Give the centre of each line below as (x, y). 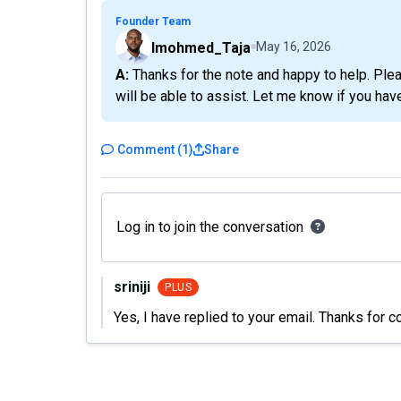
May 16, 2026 (294, 47)
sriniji (132, 287)
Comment (146, 149)
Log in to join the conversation (210, 227)
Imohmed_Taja (201, 48)
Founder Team (153, 21)
